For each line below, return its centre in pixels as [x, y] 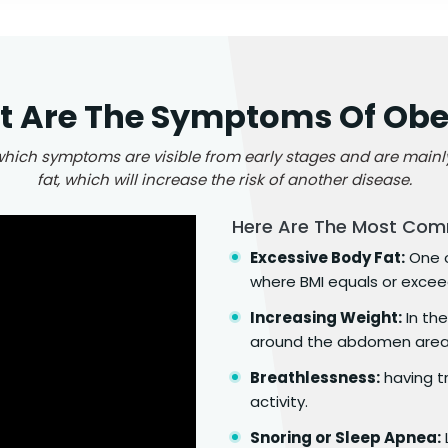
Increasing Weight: [326, 317]
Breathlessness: [315, 377]
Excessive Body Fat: [327, 257]
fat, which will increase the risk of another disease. [224, 179]
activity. [279, 401]
